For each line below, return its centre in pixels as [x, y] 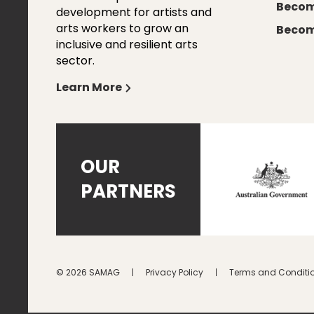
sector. [75, 61]
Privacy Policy [175, 273]
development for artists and [134, 13]
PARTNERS [128, 192]
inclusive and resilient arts [127, 45]
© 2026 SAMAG [88, 273]
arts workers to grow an [122, 29]
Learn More [89, 88]
